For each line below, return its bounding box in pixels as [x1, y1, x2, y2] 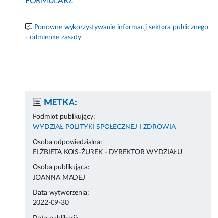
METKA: [44, 98, 78, 108]
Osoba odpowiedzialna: [33, 139, 103, 146]
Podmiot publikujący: [33, 113, 96, 121]
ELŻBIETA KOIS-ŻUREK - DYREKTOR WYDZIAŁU [33, 149, 182, 156]
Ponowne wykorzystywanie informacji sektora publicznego [34, 24, 209, 31]
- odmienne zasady [25, 34, 82, 41]
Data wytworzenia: [33, 189, 90, 197]
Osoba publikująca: [33, 164, 90, 171]
